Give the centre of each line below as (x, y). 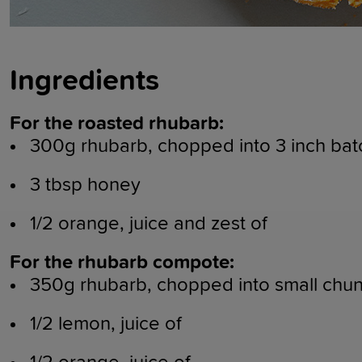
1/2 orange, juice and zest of (149, 223)
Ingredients (84, 81)
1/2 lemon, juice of (106, 324)
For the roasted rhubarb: (117, 123)
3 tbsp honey (85, 185)
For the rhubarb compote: (122, 262)
